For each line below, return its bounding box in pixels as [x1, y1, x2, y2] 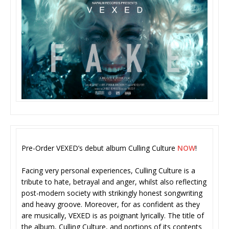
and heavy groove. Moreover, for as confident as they [21, 199, 200, 210]
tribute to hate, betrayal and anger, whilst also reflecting [21, 177, 207, 187]
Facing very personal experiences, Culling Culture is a [21, 166, 195, 176]
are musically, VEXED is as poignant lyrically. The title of [21, 211, 204, 221]
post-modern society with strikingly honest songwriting [21, 188, 202, 198]
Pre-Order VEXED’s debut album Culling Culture [21, 143, 177, 153]
